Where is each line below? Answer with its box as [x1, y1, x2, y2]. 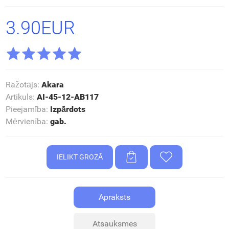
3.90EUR [5, 17, 75, 39]
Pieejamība [5, 104, 46, 114]
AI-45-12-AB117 [36, 91, 99, 102]
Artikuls [5, 91, 33, 102]
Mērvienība [5, 116, 46, 126]
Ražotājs [5, 79, 37, 89]
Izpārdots [50, 104, 85, 114]
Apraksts [99, 192, 130, 202]
